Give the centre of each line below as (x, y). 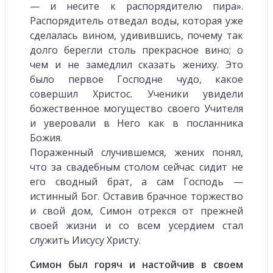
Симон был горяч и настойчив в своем (136, 264)
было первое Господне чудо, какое (136, 79)
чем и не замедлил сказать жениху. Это (136, 64)
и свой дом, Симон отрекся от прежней (136, 211)
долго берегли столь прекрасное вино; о (136, 50)
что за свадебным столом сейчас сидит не (136, 167)
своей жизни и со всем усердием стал (136, 225)
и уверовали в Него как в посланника (136, 123)
